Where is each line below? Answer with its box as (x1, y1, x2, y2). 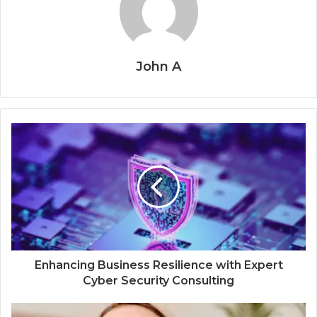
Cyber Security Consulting (83, 274, 234, 288)
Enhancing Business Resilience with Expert (34, 258, 283, 272)
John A (136, 59, 181, 75)
